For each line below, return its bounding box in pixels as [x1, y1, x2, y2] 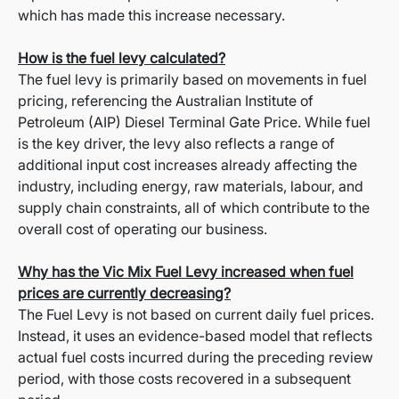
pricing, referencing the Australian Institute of [18, 92, 313, 110]
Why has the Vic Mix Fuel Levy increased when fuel [18, 263, 354, 281]
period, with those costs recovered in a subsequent [18, 370, 351, 388]
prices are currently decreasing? [18, 284, 231, 303]
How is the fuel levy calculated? [18, 49, 225, 68]
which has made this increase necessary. [18, 6, 285, 25]
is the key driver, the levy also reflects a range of [18, 134, 335, 153]
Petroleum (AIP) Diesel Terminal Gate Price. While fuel [18, 113, 370, 132]
